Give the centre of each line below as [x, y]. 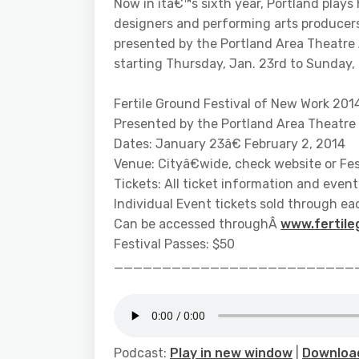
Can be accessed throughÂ [197, 224]
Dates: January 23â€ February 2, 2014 [230, 144]
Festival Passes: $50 [174, 244]
